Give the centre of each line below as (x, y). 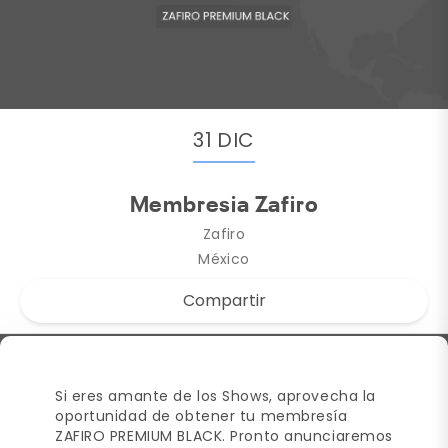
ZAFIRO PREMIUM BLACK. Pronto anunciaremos (224, 435)
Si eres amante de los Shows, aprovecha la (215, 395)
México (224, 258)
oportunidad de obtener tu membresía (201, 415)
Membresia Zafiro (224, 205)
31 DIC (224, 139)
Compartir (224, 300)
